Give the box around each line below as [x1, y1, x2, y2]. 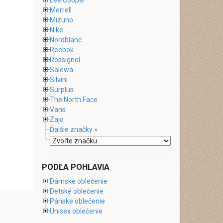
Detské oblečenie [49, 187, 104, 195]
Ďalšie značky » [49, 125, 98, 133]
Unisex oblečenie [49, 207, 103, 215]
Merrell [49, 6, 72, 14]
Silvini [49, 76, 68, 84]
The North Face [49, 96, 98, 104]
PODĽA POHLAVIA [41, 162, 110, 172]
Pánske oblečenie [49, 197, 105, 205]
